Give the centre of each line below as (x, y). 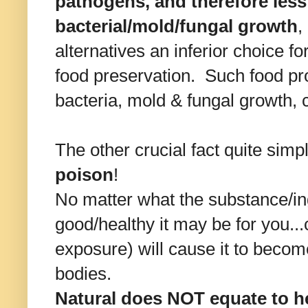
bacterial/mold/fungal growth (176, 26)
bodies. (83, 274)
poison (84, 175)
